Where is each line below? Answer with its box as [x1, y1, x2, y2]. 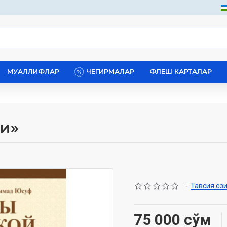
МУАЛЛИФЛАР [7, 67, 59, 75]
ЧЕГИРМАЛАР [86, 67, 134, 75]
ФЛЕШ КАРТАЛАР [149, 67, 212, 75]
